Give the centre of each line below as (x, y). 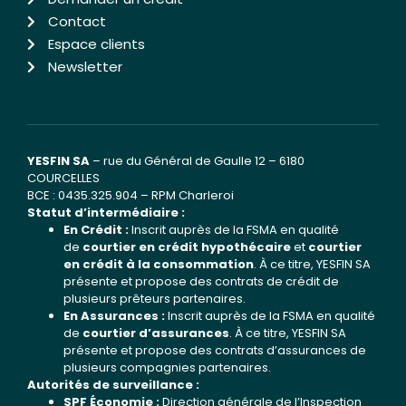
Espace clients (96, 43)
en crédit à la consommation (159, 264)
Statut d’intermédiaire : (106, 212)
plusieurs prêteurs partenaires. (155, 298)
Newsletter (85, 66)
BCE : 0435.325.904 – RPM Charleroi (130, 195)
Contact (77, 21)
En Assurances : (114, 315)
